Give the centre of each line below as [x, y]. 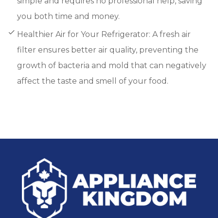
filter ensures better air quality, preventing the [108, 50]
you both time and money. [68, 16]
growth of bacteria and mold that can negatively [112, 65]
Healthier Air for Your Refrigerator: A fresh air [104, 34]
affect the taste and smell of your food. [93, 81]
